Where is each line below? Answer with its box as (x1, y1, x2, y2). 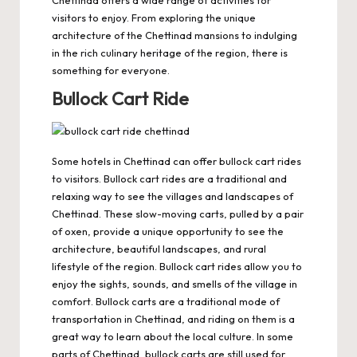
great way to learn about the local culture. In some (52, 330, 293, 343)
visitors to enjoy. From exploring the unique (52, 11, 256, 25)
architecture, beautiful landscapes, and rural (52, 242, 266, 256)
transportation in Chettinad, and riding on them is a (52, 312, 295, 326)
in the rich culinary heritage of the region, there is (52, 46, 288, 60)
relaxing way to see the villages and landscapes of (52, 190, 293, 203)
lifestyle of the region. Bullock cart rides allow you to (52, 260, 302, 273)
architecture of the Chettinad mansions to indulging (52, 29, 297, 42)
